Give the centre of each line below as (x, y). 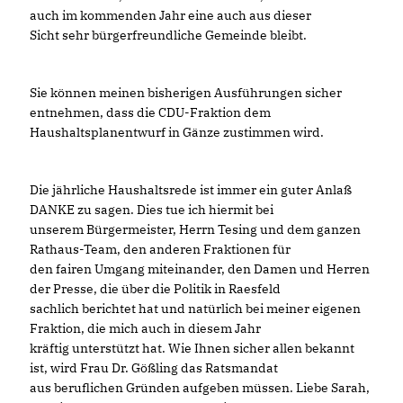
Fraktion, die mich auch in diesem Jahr (145, 328)
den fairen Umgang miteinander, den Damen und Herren (200, 269)
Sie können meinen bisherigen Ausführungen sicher (186, 93)
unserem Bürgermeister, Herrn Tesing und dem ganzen (195, 229)
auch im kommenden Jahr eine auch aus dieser (170, 15)
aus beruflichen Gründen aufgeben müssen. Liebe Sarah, (200, 388)
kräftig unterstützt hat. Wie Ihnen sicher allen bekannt (192, 348)
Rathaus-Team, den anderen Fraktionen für (160, 249)
